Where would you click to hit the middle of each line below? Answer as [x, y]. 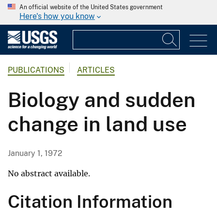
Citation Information [90, 202]
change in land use [97, 124]
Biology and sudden [102, 100]
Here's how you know [57, 16]
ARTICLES [96, 70]
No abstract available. [49, 174]
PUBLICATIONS [36, 70]
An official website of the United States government [91, 7]
